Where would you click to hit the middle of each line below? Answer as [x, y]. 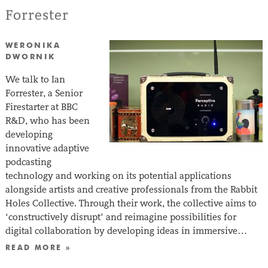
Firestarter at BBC [41, 106]
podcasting [28, 162]
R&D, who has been [47, 120]
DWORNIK [30, 57]
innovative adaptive [47, 148]
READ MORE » [38, 248]
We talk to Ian [35, 79]
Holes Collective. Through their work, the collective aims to [131, 203]
